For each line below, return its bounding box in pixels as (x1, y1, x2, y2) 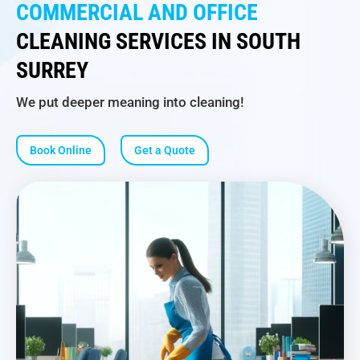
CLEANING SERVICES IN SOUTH (16, 27, 301, 55)
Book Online (30, 143, 92, 157)
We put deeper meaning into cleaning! (16, 93, 244, 110)
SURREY (16, 56, 88, 84)
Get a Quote (134, 143, 195, 157)
